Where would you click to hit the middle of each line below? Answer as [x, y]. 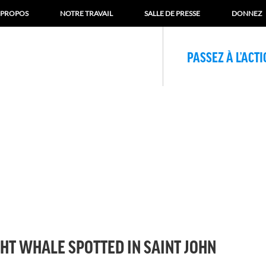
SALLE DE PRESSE [172, 13]
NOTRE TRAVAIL [86, 13]
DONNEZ [247, 13]
